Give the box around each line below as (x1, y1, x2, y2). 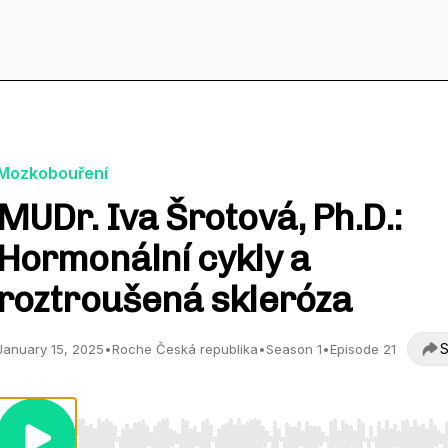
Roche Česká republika (112, 341, 258, 357)
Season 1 (266, 341, 322, 357)
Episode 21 (330, 341, 396, 357)
